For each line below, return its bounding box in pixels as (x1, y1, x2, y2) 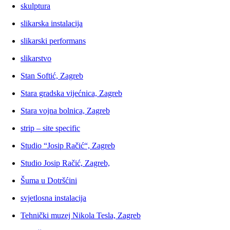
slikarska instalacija (21, 19, 83, 28)
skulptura (21, 2, 50, 11)
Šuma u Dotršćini (21, 176, 77, 185)
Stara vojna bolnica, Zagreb (21, 106, 110, 116)
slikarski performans (21, 36, 86, 46)
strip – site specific (21, 124, 80, 133)
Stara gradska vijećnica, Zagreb (21, 89, 122, 98)
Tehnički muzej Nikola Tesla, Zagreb (21, 211, 141, 220)
